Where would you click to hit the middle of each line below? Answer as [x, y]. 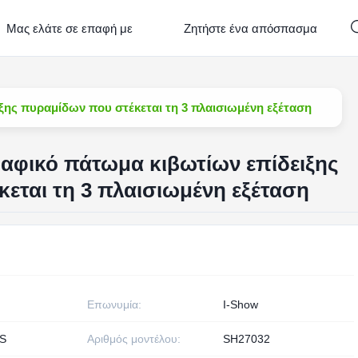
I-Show [240, 304]
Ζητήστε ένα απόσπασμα [251, 28]
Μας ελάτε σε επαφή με [70, 28]
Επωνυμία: [114, 304]
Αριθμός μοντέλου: [133, 339]
